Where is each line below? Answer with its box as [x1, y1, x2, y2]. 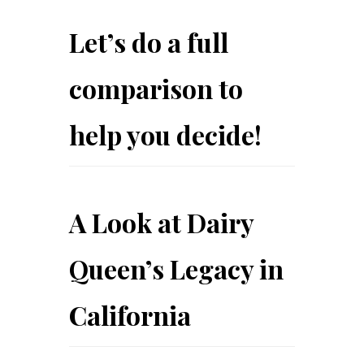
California [69, 297, 191, 333]
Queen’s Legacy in [69, 251, 284, 287]
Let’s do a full [69, 24, 228, 60]
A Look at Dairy [69, 205, 254, 240]
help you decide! [69, 117, 262, 153]
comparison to [69, 71, 243, 106]
